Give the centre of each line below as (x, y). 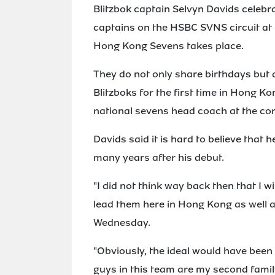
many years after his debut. (159, 157)
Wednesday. (122, 223)
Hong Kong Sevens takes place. (168, 46)
